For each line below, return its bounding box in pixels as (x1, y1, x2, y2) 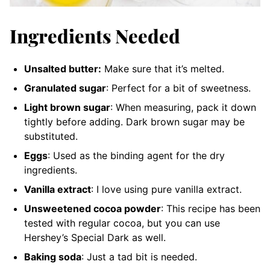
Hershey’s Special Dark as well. (24, 231, 166, 243)
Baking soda (24, 251, 81, 263)
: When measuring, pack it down (110, 101, 256, 113)
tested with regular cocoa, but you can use (24, 217, 220, 229)
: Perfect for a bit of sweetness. (106, 82, 254, 94)
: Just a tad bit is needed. (81, 251, 200, 263)
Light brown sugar (24, 101, 110, 113)
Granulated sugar (24, 82, 106, 94)
